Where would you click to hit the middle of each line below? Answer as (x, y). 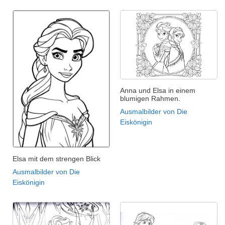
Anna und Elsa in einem (158, 91)
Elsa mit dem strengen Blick (57, 159)
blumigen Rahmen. (150, 99)
